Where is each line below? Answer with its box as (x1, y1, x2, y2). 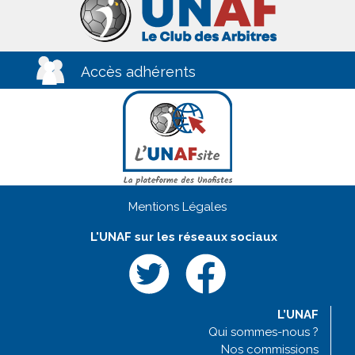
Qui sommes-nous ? (208, 325, 319, 340)
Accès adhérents (81, 63, 197, 81)
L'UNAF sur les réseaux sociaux (90, 230, 277, 245)
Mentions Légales (128, 200, 227, 215)
